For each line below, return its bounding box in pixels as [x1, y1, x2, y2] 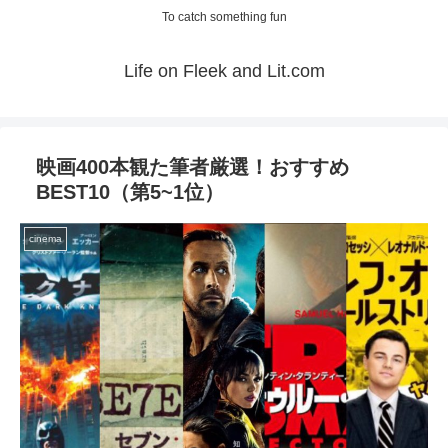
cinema [29, 233, 62, 245]
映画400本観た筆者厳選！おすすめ [36, 156, 349, 179]
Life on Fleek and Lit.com [123, 61, 325, 82]
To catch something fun [161, 10, 287, 25]
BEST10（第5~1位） [36, 181, 224, 204]
